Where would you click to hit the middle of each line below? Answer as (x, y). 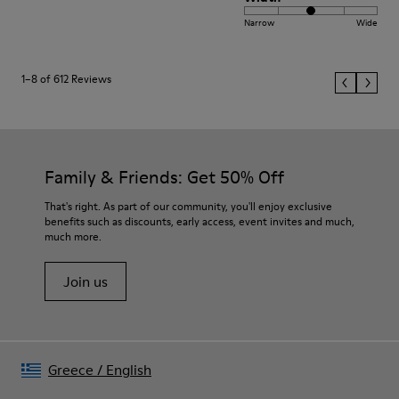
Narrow (259, 22)
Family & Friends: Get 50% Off (164, 177)
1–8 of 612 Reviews (66, 79)
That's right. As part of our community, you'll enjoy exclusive (188, 206)
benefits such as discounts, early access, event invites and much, (199, 221)
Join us (85, 281)
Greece (71, 370)
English (129, 370)
